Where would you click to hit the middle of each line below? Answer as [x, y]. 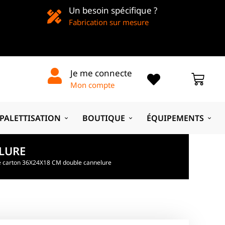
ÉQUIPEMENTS [176, 118]
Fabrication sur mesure [108, 22]
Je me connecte [101, 73]
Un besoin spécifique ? [113, 10]
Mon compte [92, 85]
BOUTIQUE [104, 118]
